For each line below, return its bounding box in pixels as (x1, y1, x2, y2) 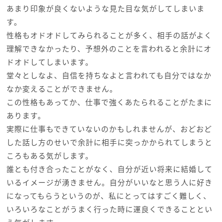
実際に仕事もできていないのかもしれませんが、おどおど (6, 123, 212, 134)
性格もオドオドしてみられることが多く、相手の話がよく (6, 30, 212, 41)
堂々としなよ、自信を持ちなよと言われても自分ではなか (6, 70, 212, 81)
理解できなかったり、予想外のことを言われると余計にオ (6, 43, 212, 54)
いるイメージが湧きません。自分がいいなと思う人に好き (6, 177, 213, 188)
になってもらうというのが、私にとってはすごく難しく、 (6, 190, 211, 201)
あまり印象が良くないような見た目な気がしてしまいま (6, 3, 205, 14)
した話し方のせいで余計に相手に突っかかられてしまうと (6, 137, 213, 148)
